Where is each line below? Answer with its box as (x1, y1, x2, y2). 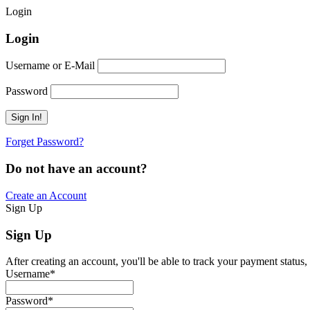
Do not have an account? (6, 161, 147, 176)
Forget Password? (6, 136, 84, 148)
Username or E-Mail (6, 60, 95, 72)
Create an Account (6, 189, 86, 201)
